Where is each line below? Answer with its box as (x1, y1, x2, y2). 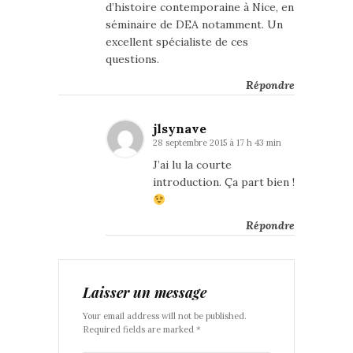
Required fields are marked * (83, 324, 201, 336)
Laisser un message (83, 283, 206, 303)
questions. (106, 52, 159, 67)
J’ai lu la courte (153, 158, 232, 173)
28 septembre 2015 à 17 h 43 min (153, 137, 281, 149)
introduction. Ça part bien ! (153, 175, 295, 190)
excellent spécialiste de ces (106, 35, 248, 50)
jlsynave (153, 121, 206, 137)
